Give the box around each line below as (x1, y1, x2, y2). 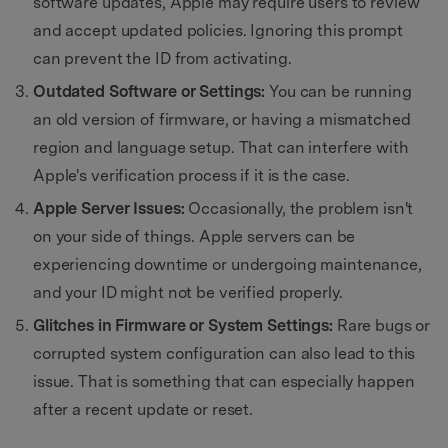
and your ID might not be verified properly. (33, 283, 343, 303)
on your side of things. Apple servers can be (33, 227, 356, 247)
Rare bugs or (336, 316, 431, 336)
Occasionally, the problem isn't (188, 199, 414, 219)
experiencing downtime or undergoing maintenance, (33, 255, 422, 275)
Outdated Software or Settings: (33, 82, 270, 102)
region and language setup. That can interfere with (33, 138, 409, 158)
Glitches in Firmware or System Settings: (33, 316, 337, 336)
